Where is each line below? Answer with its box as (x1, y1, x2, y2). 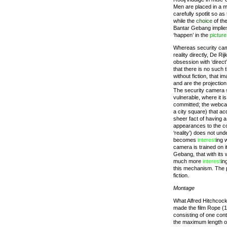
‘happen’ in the (173, 32, 210, 38)
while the (173, 18, 196, 24)
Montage (173, 185, 195, 191)
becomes (173, 137, 198, 143)
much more (173, 158, 203, 164)
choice (196, 18, 212, 24)
